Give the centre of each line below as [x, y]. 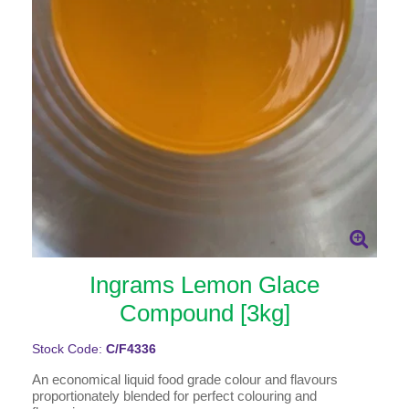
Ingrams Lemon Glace [204, 284]
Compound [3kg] [204, 313]
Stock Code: [69, 349]
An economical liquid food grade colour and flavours [185, 379]
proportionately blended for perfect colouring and [174, 395]
